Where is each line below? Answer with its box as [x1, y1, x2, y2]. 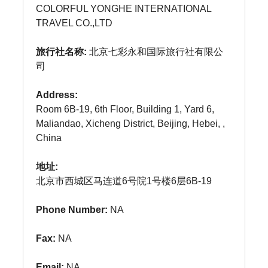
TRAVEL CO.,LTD [36, 18, 112, 28]
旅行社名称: [36, 47, 87, 57]
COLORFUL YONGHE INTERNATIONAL [36, 4, 211, 14]
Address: [36, 90, 78, 100]
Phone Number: [36, 205, 108, 215]
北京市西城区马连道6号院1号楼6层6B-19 [36, 176, 212, 186]
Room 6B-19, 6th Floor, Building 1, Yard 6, [36, 104, 214, 114]
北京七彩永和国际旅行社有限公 [87, 47, 223, 57]
